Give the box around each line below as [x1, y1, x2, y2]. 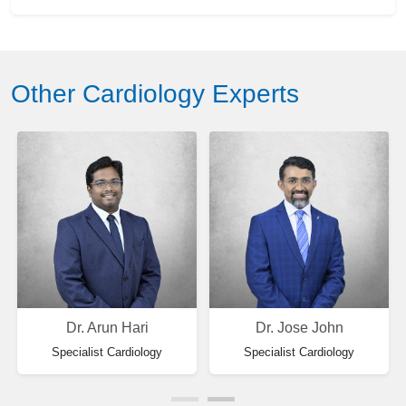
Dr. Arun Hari [65, 320, 149, 336]
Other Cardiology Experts [11, 79, 299, 108]
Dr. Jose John [255, 320, 343, 336]
